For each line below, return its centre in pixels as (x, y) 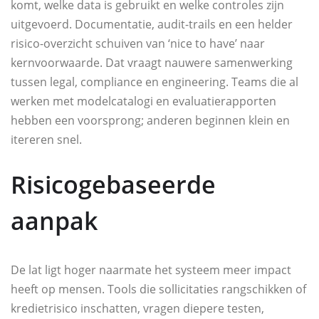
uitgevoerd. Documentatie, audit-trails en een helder (152, 25)
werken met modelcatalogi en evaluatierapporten (143, 101)
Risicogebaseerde (113, 185)
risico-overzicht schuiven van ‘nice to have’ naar (138, 44)
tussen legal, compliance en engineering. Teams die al (155, 82)
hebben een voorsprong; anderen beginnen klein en (150, 121)
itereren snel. (46, 140)
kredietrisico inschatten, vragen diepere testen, (137, 309)
